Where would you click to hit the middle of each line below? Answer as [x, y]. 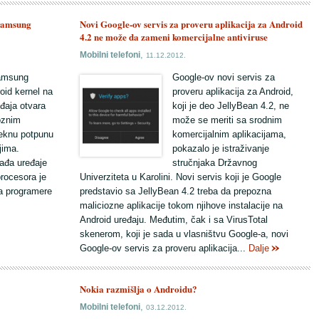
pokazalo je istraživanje [221, 148]
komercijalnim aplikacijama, [229, 134]
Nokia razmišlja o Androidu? [138, 289]
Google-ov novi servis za [224, 77]
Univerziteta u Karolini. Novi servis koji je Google [181, 177]
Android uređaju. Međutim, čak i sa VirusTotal [174, 220]
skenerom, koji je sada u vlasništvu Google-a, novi [184, 234]
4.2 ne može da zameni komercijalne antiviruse [174, 37]
